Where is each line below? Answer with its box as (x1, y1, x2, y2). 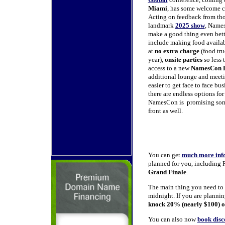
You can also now (148, 215, 197, 223)
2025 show (175, 22, 205, 29)
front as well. (148, 107, 183, 115)
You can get (148, 151, 182, 159)
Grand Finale (148, 168, 186, 176)
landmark (148, 22, 175, 29)
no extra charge (154, 47, 201, 55)
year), (148, 56, 165, 63)
